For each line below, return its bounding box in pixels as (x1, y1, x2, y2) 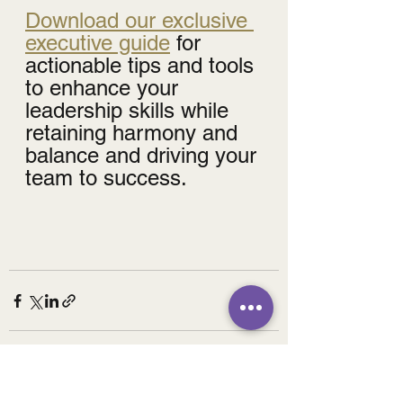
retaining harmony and (25, 121, 244, 146)
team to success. (25, 166, 187, 191)
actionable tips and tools (25, 53, 260, 78)
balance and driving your (25, 143, 263, 168)
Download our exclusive (25, 8, 254, 33)
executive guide (25, 31, 170, 56)
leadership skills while (25, 98, 235, 123)
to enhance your (25, 76, 184, 101)
